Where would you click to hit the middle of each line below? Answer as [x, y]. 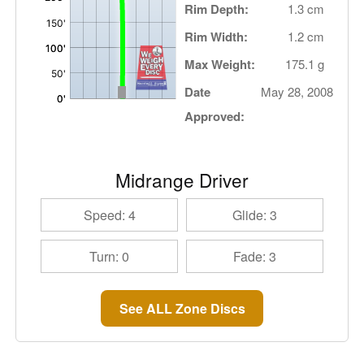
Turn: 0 [109, 256]
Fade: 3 [255, 256]
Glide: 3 [255, 214]
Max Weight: [220, 64]
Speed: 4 [109, 214]
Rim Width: [217, 36]
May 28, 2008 [297, 91]
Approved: [215, 116]
